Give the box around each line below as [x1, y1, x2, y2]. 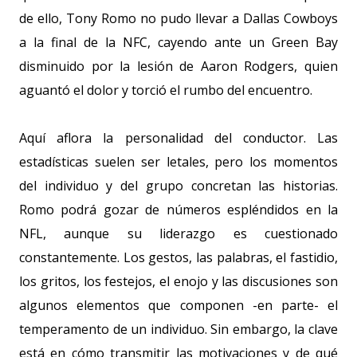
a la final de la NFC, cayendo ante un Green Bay [19, 33, 338, 51]
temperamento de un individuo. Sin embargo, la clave [19, 320, 338, 338]
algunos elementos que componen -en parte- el [19, 296, 338, 314]
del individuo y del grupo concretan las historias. [19, 177, 338, 194]
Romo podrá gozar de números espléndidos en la [19, 201, 338, 218]
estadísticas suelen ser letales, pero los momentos [19, 153, 338, 171]
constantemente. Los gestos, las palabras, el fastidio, [19, 249, 338, 266]
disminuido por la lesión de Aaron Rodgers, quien [19, 57, 338, 75]
